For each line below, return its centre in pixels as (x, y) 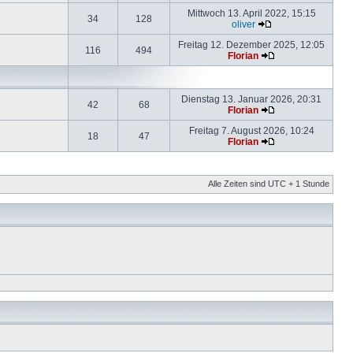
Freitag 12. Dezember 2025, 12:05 (251, 45)
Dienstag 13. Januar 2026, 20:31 (251, 99)
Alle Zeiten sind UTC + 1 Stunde (269, 184)
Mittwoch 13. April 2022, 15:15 (251, 13)
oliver (243, 24)
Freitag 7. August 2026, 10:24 (251, 130)
